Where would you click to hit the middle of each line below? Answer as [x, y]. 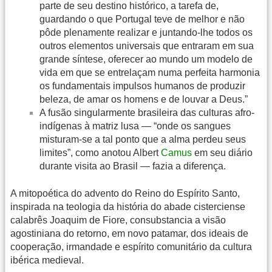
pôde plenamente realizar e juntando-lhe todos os [146, 33]
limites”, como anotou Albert [100, 153]
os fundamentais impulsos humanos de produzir [142, 86]
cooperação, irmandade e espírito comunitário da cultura [131, 246]
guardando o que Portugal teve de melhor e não [142, 19]
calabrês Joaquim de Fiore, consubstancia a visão [118, 220]
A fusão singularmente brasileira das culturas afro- [147, 113]
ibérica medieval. [47, 260]
